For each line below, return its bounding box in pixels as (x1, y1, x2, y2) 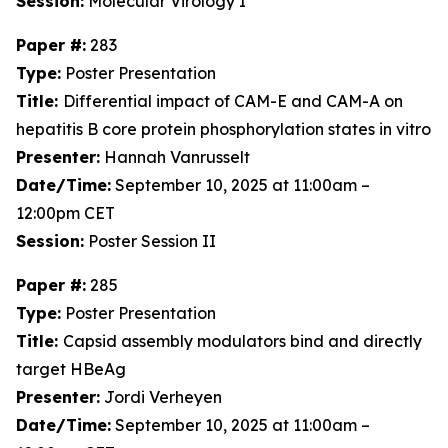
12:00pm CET (16, 203, 115, 223)
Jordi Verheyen (100, 387, 222, 407)
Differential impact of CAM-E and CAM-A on (63, 91, 403, 111)
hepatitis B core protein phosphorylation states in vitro (16, 119, 431, 139)
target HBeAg (16, 359, 126, 379)
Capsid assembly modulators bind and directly (63, 331, 422, 351)
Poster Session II (84, 231, 216, 251)
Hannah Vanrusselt (100, 147, 250, 167)
